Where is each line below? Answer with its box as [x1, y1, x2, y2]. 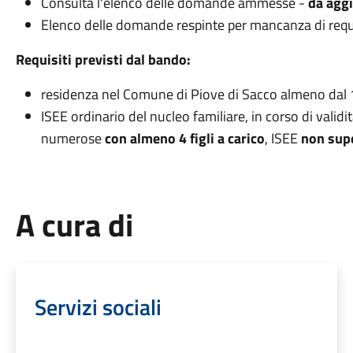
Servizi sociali [34, 290, 162, 324]
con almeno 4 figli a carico [101, 128, 265, 149]
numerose [40, 128, 102, 149]
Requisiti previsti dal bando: [15, 49, 191, 70]
